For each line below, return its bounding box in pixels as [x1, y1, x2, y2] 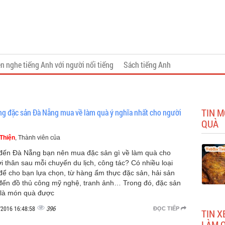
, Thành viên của [15, 134, 60, 141]
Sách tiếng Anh [124, 59, 171, 70]
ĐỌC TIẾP [153, 205, 181, 211]
